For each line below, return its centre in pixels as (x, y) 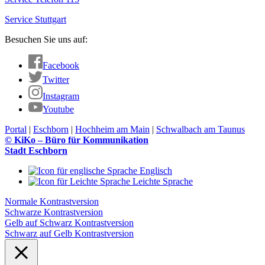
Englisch (155, 171)
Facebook (61, 66)
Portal (16, 130)
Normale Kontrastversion (52, 202)
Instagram (61, 96)
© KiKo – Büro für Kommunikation (77, 140)
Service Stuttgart (35, 20)
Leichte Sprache (161, 182)
